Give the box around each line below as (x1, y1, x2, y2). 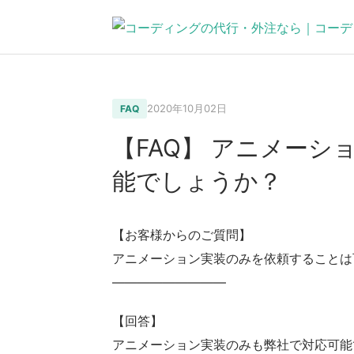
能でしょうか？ (112, 167, 282, 195)
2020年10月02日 (147, 102, 227, 115)
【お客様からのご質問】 (112, 227, 251, 243)
